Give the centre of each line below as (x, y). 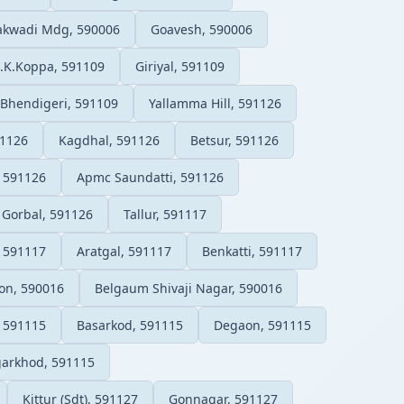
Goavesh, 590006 (202, 29)
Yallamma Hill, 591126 (215, 103)
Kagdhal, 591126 (109, 140)
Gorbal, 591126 (47, 214)
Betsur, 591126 (234, 140)
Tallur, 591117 (165, 214)
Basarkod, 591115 (130, 325)
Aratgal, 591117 (124, 251)
